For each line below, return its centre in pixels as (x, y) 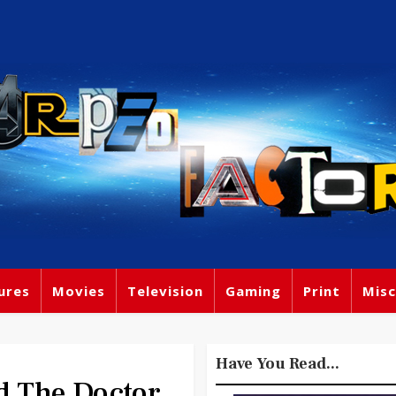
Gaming (253, 291)
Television (165, 291)
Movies (79, 291)
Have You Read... (278, 364)
